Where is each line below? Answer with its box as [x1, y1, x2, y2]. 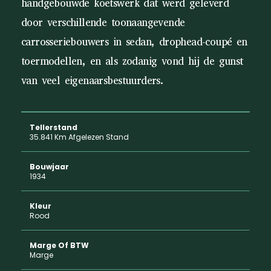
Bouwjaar [30, 162, 69, 172]
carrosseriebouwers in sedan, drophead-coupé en [21, 35, 247, 49]
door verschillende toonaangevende [21, 16, 185, 30]
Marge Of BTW [30, 240, 89, 250]
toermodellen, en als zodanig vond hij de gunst [21, 54, 243, 68]
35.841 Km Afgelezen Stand [30, 132, 129, 142]
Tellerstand [30, 122, 77, 132]
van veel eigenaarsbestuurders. [21, 74, 164, 88]
